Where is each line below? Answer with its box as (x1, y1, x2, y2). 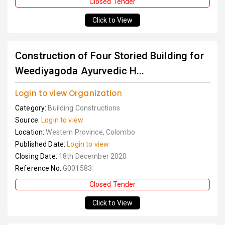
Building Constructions (48, 104, 121, 113)
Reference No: (15, 164, 63, 173)
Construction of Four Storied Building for (15, 50, 204, 62)
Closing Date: (15, 152, 59, 161)
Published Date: (15, 140, 67, 149)
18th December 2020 (58, 152, 127, 161)
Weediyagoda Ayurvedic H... (15, 65, 145, 77)
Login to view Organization (15, 88, 122, 99)
